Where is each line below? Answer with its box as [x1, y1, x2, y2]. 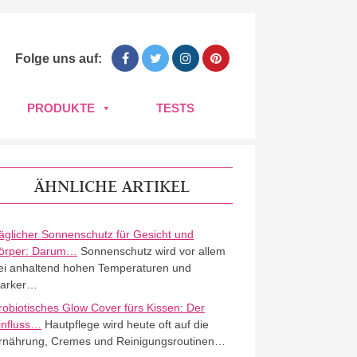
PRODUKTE [27, 101, 95, 115]
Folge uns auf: [15, 52, 105, 65]
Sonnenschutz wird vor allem [76, 245, 226, 257]
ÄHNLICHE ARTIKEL [33, 175, 190, 197]
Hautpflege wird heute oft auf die [41, 318, 209, 331]
